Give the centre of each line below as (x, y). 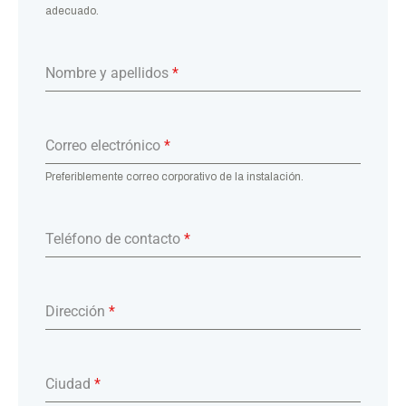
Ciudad (70, 383)
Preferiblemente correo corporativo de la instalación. (174, 176)
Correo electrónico (105, 145)
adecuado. (72, 10)
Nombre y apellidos (109, 72)
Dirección (77, 311)
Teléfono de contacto (115, 238)
